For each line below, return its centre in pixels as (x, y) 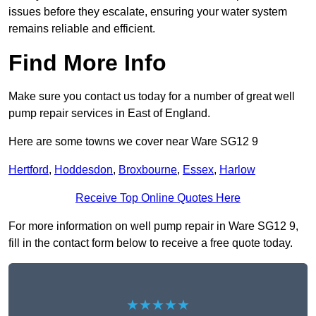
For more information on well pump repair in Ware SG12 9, (153, 226)
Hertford (29, 170)
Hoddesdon (84, 170)
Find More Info (87, 63)
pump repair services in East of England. (109, 114)
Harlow (237, 170)
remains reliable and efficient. (82, 29)
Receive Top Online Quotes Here (158, 198)
